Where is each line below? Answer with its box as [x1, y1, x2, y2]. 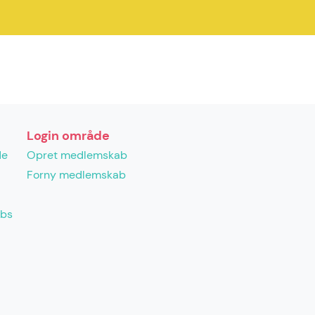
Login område [27, 127, 110, 144]
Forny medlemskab [27, 167, 126, 182]
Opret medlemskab [27, 148, 127, 162]
